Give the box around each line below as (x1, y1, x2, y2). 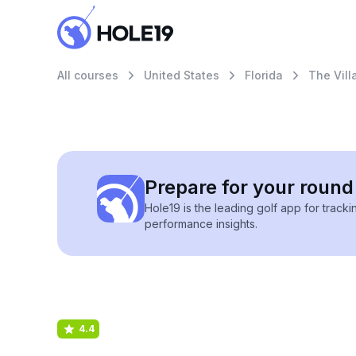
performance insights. (145, 217, 257, 230)
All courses (57, 68, 118, 82)
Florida (245, 68, 283, 82)
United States (144, 68, 219, 82)
